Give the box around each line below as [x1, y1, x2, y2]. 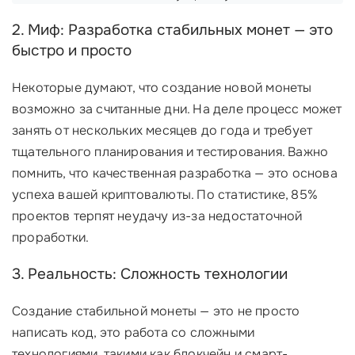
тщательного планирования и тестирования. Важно [12, 143, 329, 160]
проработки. [12, 229, 90, 246]
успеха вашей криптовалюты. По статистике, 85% [12, 186, 318, 203]
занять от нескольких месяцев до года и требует [12, 122, 313, 139]
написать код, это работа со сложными [12, 324, 255, 341]
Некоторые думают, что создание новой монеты [12, 79, 312, 96]
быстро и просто [12, 41, 132, 60]
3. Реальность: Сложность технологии [12, 265, 288, 284]
